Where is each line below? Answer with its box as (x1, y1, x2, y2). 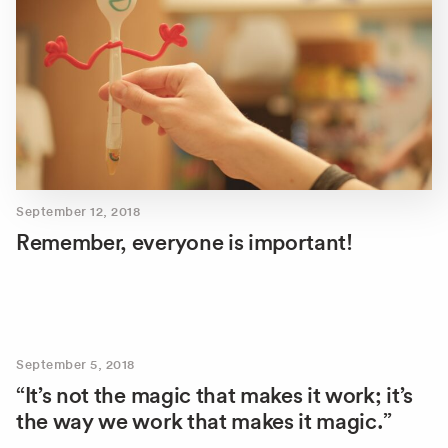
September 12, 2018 (16, 203, 141, 220)
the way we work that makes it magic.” (16, 407, 393, 436)
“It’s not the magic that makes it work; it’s (16, 381, 413, 410)
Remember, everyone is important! (16, 228, 353, 257)
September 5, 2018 (16, 356, 135, 373)
